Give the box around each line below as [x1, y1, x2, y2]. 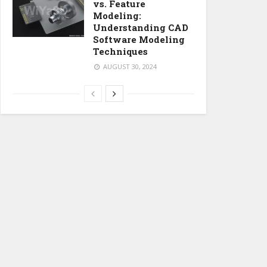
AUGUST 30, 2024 [101, 62, 157, 72]
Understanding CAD [93, 21, 188, 34]
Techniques [93, 45, 148, 58]
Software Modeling [93, 33, 185, 46]
